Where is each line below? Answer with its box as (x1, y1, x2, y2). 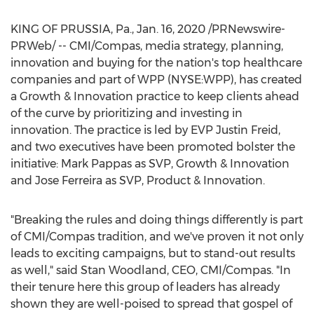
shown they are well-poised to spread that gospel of (11, 297, 292, 310)
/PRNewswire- (205, 22, 285, 36)
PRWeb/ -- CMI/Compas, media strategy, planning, (11, 39, 283, 53)
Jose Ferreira (35, 174, 102, 187)
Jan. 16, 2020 (137, 22, 205, 36)
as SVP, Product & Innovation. (102, 174, 265, 187)
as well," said (11, 264, 81, 277)
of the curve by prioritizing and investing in (11, 107, 243, 120)
